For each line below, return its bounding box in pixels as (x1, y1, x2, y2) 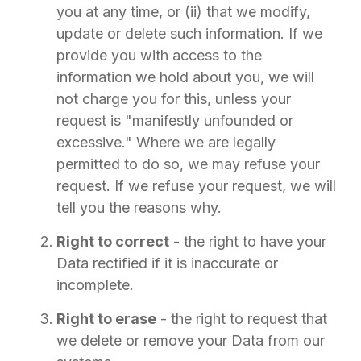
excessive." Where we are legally (56, 134, 276, 151)
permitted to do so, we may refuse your (56, 156, 320, 172)
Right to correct (56, 233, 169, 250)
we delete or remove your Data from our (56, 332, 325, 349)
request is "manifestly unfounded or (56, 112, 293, 129)
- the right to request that (156, 310, 327, 327)
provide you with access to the (56, 47, 262, 64)
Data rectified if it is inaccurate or (56, 255, 278, 272)
